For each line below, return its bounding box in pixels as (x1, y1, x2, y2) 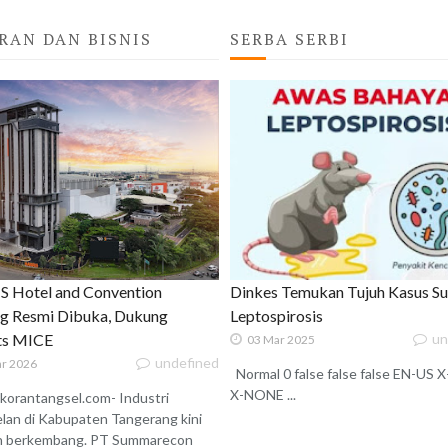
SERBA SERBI (229, 28, 349, 51)
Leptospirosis (229, 306, 323, 326)
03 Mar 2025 (246, 332, 315, 348)
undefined (154, 354, 219, 372)
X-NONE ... (229, 386, 296, 404)
